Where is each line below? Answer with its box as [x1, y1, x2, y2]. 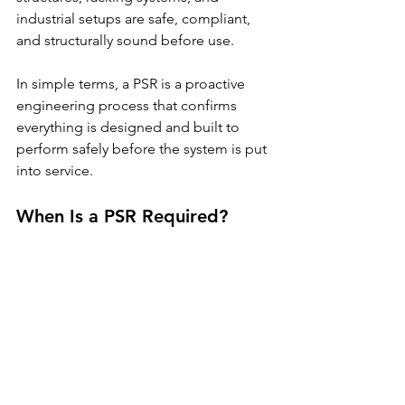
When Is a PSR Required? [16, 205, 228, 227]
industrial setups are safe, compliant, [16, 10, 254, 27]
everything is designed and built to [16, 118, 243, 136]
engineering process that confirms [16, 97, 240, 114]
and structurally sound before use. [16, 32, 234, 49]
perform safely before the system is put [16, 140, 270, 157]
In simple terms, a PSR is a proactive [16, 75, 249, 92]
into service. [16, 162, 93, 179]
